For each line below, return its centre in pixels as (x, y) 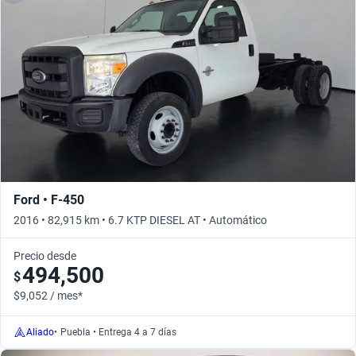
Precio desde (45, 256)
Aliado (40, 332)
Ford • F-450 (49, 200)
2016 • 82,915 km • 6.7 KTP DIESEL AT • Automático (140, 220)
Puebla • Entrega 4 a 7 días (118, 332)
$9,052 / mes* (48, 296)
